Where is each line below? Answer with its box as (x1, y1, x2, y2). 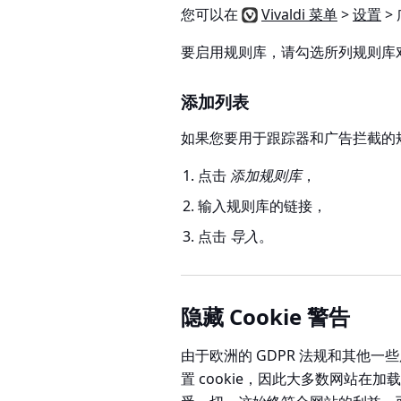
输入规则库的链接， (198, 195, 328, 216)
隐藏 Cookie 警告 (181, 301, 350, 331)
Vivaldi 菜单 (261, 4, 337, 24)
